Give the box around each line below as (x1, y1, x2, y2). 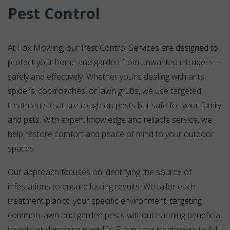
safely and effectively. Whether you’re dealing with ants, (8, 71, 206, 83)
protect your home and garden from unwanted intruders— (8, 56, 221, 68)
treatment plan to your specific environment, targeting (8, 195, 202, 207)
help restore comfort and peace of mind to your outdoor (8, 128, 214, 140)
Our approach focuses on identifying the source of (8, 166, 191, 178)
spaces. (8, 143, 35, 155)
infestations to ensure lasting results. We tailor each (8, 181, 196, 193)
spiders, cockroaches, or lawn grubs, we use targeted (8, 85, 201, 97)
